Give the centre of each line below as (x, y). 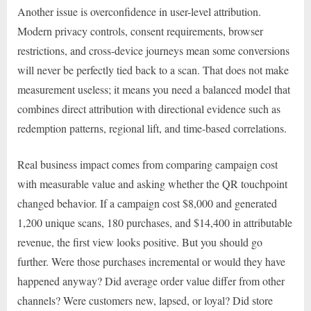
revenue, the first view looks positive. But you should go (140, 242)
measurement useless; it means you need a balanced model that (154, 89)
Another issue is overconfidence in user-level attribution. (139, 11)
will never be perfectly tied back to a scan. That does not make (153, 69)
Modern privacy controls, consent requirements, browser (140, 31)
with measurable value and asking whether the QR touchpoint (152, 183)
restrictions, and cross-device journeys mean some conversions (153, 50)
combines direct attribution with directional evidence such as (149, 108)
